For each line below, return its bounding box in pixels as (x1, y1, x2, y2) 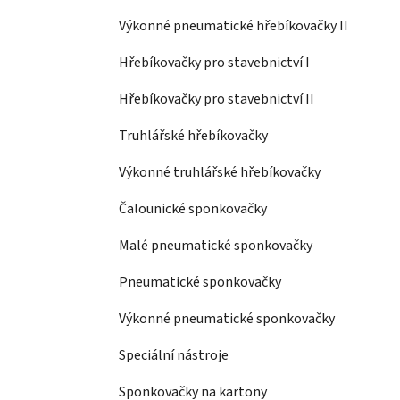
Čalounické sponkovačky (119, 199, 267, 220)
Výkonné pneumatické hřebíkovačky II (119, 16, 348, 37)
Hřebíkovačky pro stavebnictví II (119, 89, 314, 110)
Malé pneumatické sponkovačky (119, 236, 312, 256)
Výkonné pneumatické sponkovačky (119, 309, 335, 329)
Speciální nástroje (119, 346, 229, 366)
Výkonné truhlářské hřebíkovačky (119, 162, 321, 183)
